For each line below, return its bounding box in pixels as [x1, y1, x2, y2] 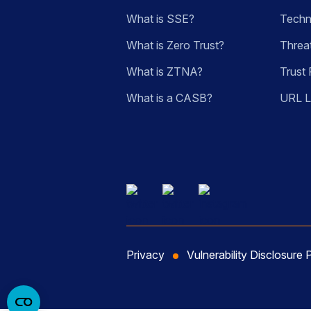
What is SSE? [126, 12, 194, 26]
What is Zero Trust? [126, 38, 224, 53]
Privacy [126, 248, 165, 262]
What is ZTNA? [126, 65, 203, 79]
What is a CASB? [126, 91, 212, 106]
